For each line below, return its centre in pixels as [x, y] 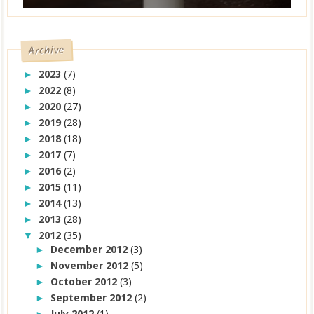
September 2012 [93, 297]
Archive [47, 51]
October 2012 [86, 281]
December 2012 [91, 249]
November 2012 [91, 265]
